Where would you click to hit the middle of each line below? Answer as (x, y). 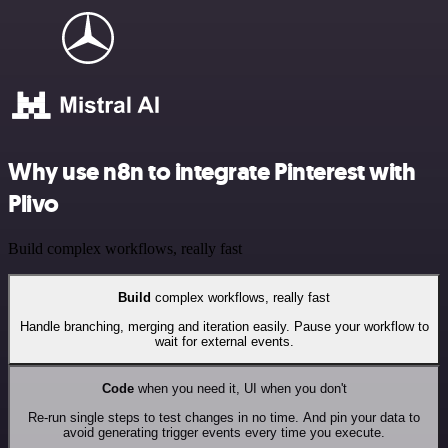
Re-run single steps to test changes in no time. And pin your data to (224, 417)
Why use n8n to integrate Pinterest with (212, 172)
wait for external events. (224, 341)
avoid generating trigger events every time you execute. (224, 432)
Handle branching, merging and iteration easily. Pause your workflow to (224, 326)
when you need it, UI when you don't (240, 389)
